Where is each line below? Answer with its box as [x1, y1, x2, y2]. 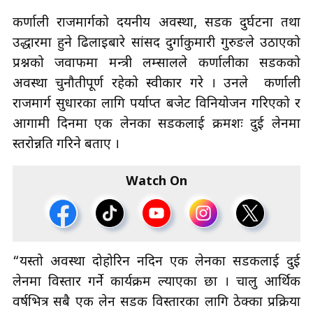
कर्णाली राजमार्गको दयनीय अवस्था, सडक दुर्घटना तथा [13, 14, 300, 32]
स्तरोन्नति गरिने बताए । [13, 136, 119, 154]
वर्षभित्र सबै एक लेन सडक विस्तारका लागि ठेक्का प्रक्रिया [13, 293, 300, 312]
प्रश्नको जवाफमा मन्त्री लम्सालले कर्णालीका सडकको [13, 54, 300, 73]
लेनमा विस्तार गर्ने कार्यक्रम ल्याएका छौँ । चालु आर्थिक [13, 273, 300, 291]
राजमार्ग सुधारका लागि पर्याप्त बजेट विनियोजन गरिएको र [13, 95, 300, 113]
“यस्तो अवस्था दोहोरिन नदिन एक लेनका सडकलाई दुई [13, 253, 300, 271]
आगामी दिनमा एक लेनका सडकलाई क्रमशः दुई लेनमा [13, 115, 300, 133]
